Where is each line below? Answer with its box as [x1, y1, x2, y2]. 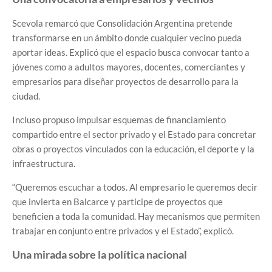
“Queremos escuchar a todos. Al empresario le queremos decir [12, 182, 257, 193]
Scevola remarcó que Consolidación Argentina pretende [12, 18, 233, 29]
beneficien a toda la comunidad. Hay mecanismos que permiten [12, 211, 260, 222]
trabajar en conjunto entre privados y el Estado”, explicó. [12, 225, 234, 237]
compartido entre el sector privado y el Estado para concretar [12, 129, 256, 140]
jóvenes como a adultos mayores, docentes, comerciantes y [12, 61, 245, 73]
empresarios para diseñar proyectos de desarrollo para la [12, 76, 239, 87]
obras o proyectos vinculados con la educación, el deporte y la [12, 143, 254, 155]
